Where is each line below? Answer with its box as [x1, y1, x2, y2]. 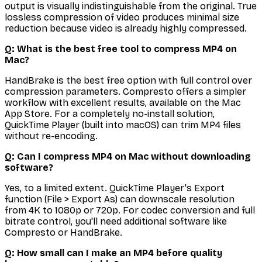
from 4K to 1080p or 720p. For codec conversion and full [5, 205, 255, 216]
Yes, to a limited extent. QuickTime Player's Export [5, 182, 225, 194]
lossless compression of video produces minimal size [5, 12, 239, 23]
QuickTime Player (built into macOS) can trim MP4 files [5, 119, 241, 131]
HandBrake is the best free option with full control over [5, 75, 252, 87]
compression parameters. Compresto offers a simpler [5, 86, 246, 98]
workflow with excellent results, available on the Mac [5, 97, 241, 109]
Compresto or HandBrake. [5, 227, 122, 239]
